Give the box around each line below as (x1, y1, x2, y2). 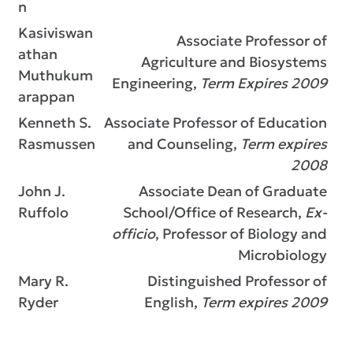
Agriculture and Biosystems (141, 53, 327, 71)
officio (112, 225, 155, 243)
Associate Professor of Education (101, 113, 327, 132)
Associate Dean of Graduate (136, 182, 327, 200)
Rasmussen (18, 135, 95, 153)
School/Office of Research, (123, 203, 305, 221)
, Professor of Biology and (155, 225, 327, 243)
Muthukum (18, 66, 93, 84)
